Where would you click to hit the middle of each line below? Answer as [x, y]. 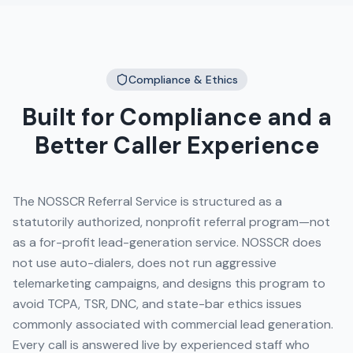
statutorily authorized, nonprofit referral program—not [171, 222]
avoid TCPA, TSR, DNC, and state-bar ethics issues [157, 304]
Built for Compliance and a [176, 117]
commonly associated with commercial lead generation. [173, 324]
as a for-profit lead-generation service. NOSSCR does [167, 242]
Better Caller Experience [176, 145]
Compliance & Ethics [183, 80]
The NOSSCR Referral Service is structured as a [147, 201]
